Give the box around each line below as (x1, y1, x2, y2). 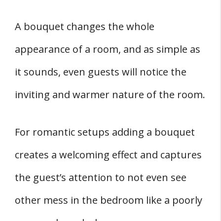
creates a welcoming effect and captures (15, 147, 202, 161)
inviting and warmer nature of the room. (15, 87, 205, 101)
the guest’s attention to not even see (15, 170, 186, 184)
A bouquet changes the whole (15, 19, 154, 33)
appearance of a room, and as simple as (15, 42, 200, 56)
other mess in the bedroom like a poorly (15, 193, 202, 207)
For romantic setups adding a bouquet (15, 125, 195, 139)
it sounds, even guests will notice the (15, 65, 186, 78)
